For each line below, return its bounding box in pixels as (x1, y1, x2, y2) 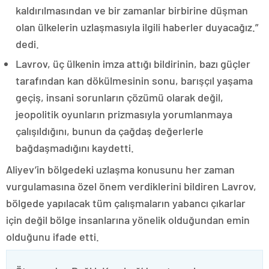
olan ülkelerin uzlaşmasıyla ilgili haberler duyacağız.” (16, 20, 258, 34)
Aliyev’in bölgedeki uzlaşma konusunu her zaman (6, 163, 235, 177)
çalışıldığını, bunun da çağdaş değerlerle (16, 124, 204, 138)
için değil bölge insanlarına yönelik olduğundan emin (6, 213, 250, 227)
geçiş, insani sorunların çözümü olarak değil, (16, 91, 223, 104)
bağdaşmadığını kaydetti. (16, 141, 134, 155)
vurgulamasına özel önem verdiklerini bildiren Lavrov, (6, 180, 256, 193)
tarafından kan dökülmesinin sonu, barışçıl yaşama (16, 74, 253, 88)
